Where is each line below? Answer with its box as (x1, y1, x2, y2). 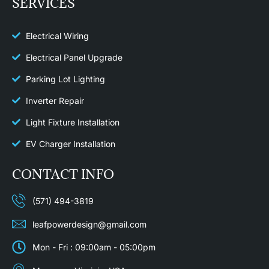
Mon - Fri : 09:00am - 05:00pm (32, 242, 156, 253)
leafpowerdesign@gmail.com (32, 219, 147, 229)
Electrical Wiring (25, 30, 89, 41)
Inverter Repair (25, 95, 84, 106)
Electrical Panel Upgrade (25, 52, 122, 62)
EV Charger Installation (25, 138, 115, 149)
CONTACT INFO (12, 166, 114, 183)
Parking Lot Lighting (25, 73, 105, 84)
